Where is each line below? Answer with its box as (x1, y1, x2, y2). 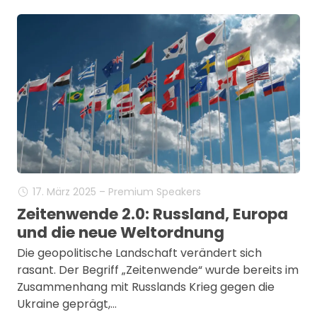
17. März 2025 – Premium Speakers (32, 185, 201, 199)
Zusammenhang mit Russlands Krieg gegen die (17, 279, 275, 295)
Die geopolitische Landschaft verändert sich (17, 245, 262, 261)
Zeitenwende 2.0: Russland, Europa (17, 203, 288, 225)
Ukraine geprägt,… (17, 296, 117, 312)
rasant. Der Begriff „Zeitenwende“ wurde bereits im (17, 262, 299, 278)
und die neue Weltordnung (17, 221, 224, 243)
